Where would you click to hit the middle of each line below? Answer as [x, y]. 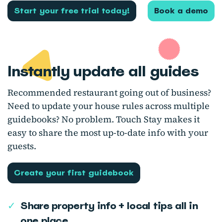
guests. [23, 146]
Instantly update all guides [103, 71]
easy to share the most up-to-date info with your [108, 133]
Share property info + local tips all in [109, 206]
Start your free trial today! [72, 11]
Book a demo [181, 11]
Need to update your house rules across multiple [109, 106]
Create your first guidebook [74, 173]
